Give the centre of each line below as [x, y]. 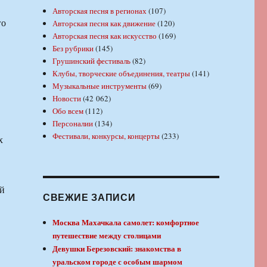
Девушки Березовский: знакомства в [117, 249]
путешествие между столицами [107, 235]
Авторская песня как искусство [105, 36]
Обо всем [68, 111]
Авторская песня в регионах [100, 11]
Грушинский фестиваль [92, 61]
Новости [67, 99]
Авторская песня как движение [104, 24]
